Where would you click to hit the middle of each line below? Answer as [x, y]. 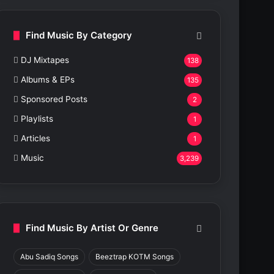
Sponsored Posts [54, 99]
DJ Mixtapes [45, 60]
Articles [36, 139]
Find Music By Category [79, 35]
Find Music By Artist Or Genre [92, 228]
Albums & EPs [48, 80]
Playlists [37, 119]
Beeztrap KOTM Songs [135, 257]
